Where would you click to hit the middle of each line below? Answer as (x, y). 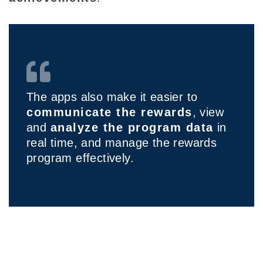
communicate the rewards (109, 112)
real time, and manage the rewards (122, 143)
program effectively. (82, 158)
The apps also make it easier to (112, 97)
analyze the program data (132, 128)
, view (208, 112)
